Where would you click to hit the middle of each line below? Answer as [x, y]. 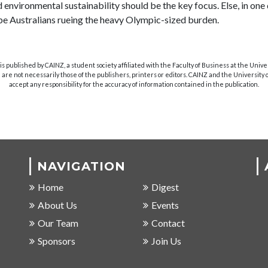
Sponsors [57, 241]
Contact [168, 223]
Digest [165, 187]
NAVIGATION [81, 167]
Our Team [58, 223]
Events [165, 205]
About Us [57, 205]
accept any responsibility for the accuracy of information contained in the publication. [134, 84]
